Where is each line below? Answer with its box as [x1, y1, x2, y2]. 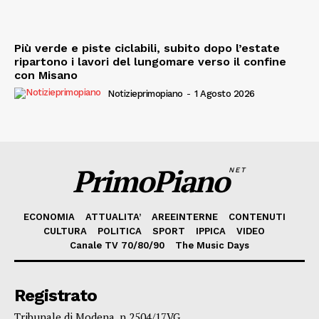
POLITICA [98, 225, 142, 236]
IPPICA [196, 225, 226, 236]
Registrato [14, 285, 97, 305]
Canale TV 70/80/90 [70, 239, 164, 251]
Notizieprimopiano [108, 88, 183, 100]
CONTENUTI [228, 211, 286, 222]
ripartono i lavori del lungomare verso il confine [14, 54, 286, 68]
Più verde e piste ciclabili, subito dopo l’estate [14, 41, 280, 55]
